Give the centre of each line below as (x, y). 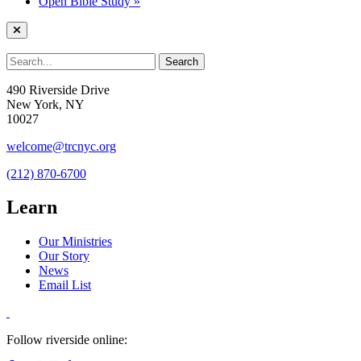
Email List (65, 285)
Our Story (64, 256)
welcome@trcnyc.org (61, 146)
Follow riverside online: (67, 340)
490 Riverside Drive (58, 89)
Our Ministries (75, 242)
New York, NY (46, 104)
